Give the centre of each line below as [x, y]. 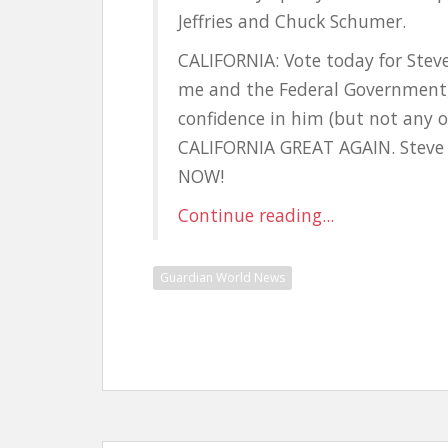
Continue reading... [256, 215]
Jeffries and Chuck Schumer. [292, 21]
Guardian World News [222, 277]
